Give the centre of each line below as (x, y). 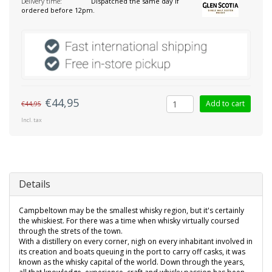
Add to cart (225, 104)
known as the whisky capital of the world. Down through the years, (132, 262)
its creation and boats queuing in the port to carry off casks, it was (132, 252)
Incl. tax (32, 120)
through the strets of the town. (71, 231)
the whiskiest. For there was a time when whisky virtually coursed (129, 221)
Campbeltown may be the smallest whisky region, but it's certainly (131, 211)
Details (35, 184)
